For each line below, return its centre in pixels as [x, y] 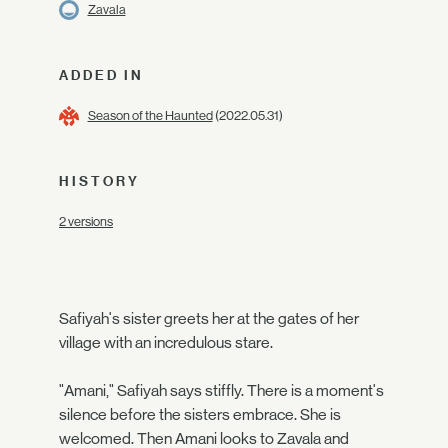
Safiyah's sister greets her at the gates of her [209, 318]
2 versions [86, 221]
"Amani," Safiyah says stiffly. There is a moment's [221, 390]
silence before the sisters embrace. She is [200, 414]
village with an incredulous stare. [166, 342]
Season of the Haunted [150, 115]
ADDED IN [101, 75]
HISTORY [99, 181]
